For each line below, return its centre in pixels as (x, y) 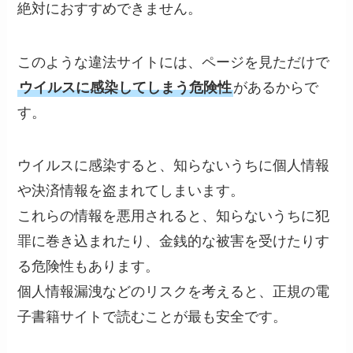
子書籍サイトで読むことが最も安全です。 (152, 317)
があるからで (276, 87)
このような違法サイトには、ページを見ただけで (174, 62)
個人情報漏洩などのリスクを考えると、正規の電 (174, 292)
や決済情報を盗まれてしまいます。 (131, 191)
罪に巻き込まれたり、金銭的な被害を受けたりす (174, 242)
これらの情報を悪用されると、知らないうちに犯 (174, 216)
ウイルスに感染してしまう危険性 (126, 87)
